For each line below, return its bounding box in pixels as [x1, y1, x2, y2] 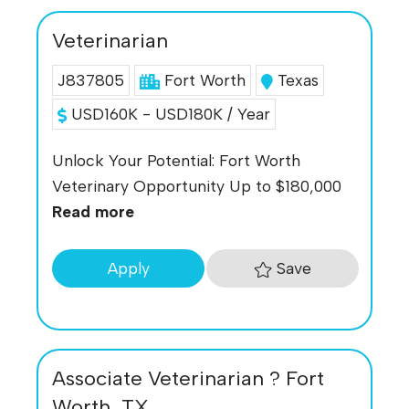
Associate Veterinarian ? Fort [52, 365, 324, 391]
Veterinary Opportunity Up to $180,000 [52, 176, 341, 196]
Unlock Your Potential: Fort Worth [52, 151, 300, 171]
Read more [52, 202, 134, 222]
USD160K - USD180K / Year [66, 103, 270, 123]
